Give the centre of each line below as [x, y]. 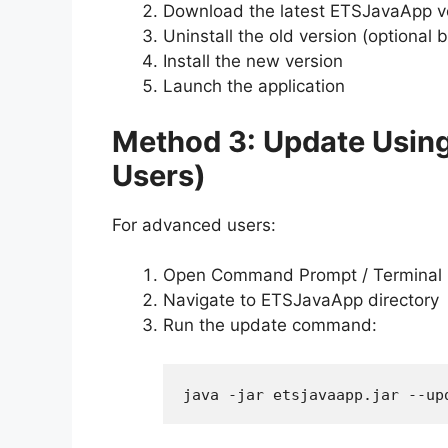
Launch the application [254, 86]
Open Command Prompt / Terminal [302, 275]
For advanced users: [194, 224]
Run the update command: [270, 325]
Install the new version [253, 61]
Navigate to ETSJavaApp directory [301, 300]
